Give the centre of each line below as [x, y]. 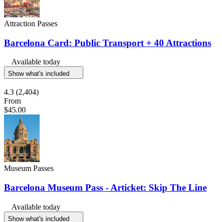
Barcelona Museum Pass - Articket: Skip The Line [105, 187]
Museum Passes [29, 168]
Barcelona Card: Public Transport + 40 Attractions [108, 43]
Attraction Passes [31, 23]
